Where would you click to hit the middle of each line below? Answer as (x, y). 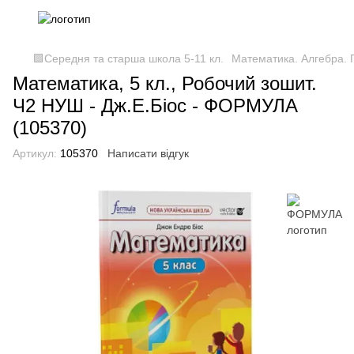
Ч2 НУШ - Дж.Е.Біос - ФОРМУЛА (155, 105)
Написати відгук (148, 153)
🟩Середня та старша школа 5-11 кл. (128, 58)
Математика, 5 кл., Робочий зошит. (165, 83)
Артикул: (35, 153)
